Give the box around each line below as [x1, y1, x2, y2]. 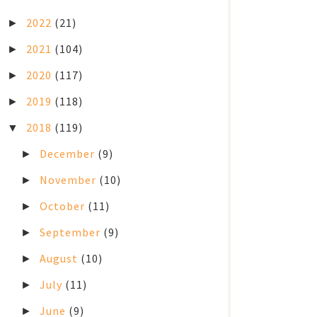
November [40, 172, 100, 187]
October [40, 198, 88, 213]
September [40, 224, 104, 239]
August [40, 250, 81, 265]
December [40, 146, 98, 161]
